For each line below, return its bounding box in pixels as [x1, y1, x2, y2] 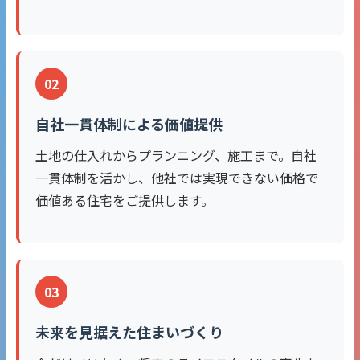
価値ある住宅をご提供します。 [35, 190, 214, 211]
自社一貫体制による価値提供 [35, 113, 223, 135]
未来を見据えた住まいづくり [35, 321, 223, 343]
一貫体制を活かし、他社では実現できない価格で [35, 168, 318, 188]
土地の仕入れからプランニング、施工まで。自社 [35, 145, 317, 166]
